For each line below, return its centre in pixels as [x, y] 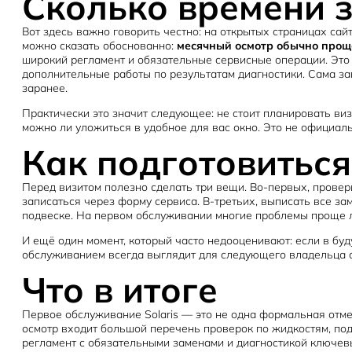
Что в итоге [120, 290]
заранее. [45, 88]
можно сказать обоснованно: [99, 46]
